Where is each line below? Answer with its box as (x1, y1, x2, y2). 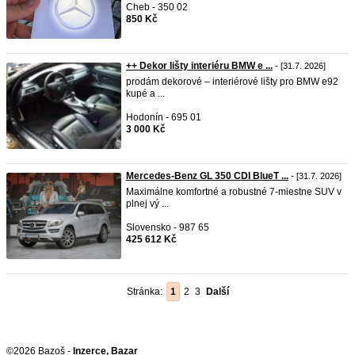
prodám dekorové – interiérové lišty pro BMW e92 (126, 76, 338, 87)
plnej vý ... (126, 198, 169, 209)
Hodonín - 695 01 (126, 112, 201, 123)
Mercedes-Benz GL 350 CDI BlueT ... (126, 170, 288, 181)
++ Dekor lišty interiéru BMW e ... (126, 60, 273, 71)
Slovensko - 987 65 (126, 222, 209, 233)
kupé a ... (126, 88, 165, 99)
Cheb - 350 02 (126, 2, 188, 13)
